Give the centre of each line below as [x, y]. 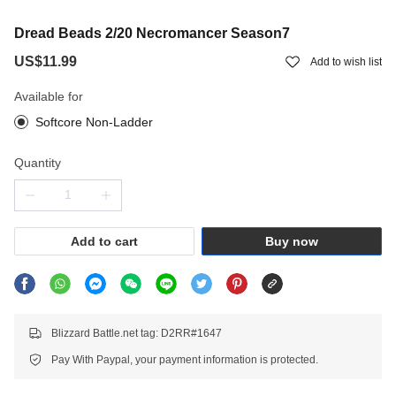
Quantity [38, 162]
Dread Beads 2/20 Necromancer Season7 [152, 33]
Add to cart [104, 241]
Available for [49, 96]
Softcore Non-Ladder [94, 122]
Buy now [292, 241]
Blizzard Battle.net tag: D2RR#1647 [137, 333]
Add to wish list [346, 61]
